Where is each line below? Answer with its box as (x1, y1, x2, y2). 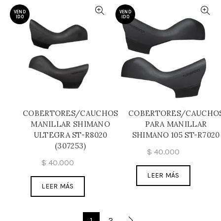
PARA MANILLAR (145, 119, 207, 129)
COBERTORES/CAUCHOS (23, 108, 118, 118)
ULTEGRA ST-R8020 (33, 130, 108, 140)
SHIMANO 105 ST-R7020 (132, 130, 220, 140)
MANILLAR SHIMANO (31, 119, 110, 129)
